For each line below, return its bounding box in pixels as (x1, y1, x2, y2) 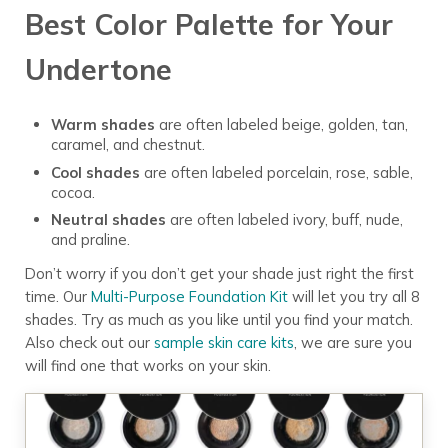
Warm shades (50, 115, 155, 135)
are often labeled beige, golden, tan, (154, 115, 408, 135)
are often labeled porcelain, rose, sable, (139, 162, 413, 182)
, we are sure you (293, 333, 412, 353)
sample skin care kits (153, 333, 294, 353)
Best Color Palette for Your (24, 5, 393, 42)
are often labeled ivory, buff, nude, (165, 210, 403, 230)
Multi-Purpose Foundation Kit (90, 287, 288, 307)
